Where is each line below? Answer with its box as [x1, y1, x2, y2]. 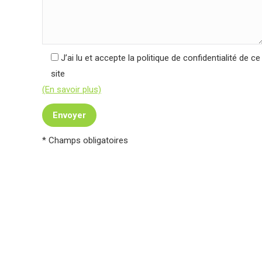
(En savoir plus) [42, 84, 101, 95]
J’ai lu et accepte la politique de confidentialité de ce [61, 53, 260, 63]
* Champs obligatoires [42, 135, 128, 146]
